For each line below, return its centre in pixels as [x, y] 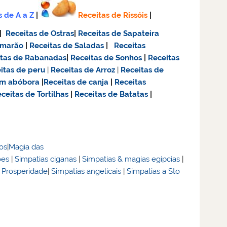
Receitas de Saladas [67, 45]
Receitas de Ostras [40, 33]
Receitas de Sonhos [106, 58]
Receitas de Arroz [83, 70]
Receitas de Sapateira [119, 33]
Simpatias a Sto [154, 172]
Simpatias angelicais [86, 172]
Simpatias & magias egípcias [131, 159]
